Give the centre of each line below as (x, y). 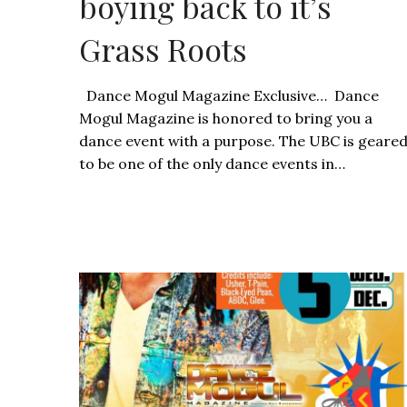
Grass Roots (163, 50)
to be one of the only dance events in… (212, 164)
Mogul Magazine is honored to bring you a (226, 119)
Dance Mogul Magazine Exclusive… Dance (229, 96)
